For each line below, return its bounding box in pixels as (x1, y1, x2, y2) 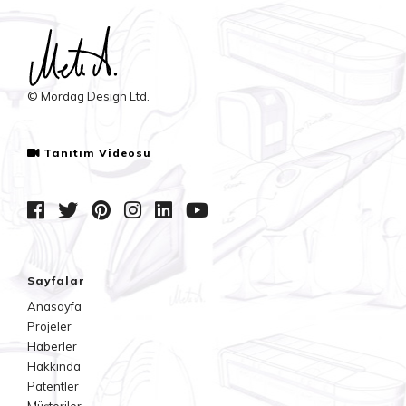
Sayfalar (27, 273, 85, 287)
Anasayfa (27, 298, 82, 314)
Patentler (27, 378, 79, 393)
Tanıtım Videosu (43, 145, 152, 159)
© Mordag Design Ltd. (27, 88, 150, 103)
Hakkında (27, 358, 81, 373)
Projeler (27, 318, 72, 333)
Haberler (27, 338, 77, 353)
